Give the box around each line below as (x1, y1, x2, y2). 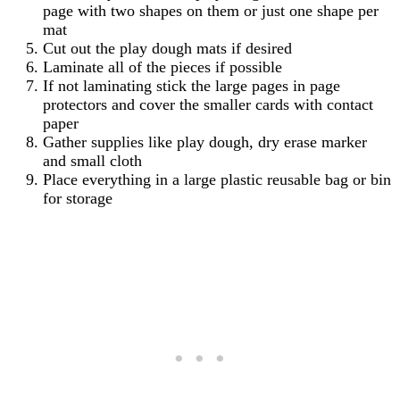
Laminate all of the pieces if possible (43, 58, 282, 77)
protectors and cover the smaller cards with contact (43, 96, 373, 114)
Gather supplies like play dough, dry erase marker (43, 133, 367, 152)
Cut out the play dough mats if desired (43, 39, 292, 58)
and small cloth (43, 152, 142, 171)
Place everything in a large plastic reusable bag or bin (43, 171, 391, 189)
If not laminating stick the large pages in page (43, 77, 340, 96)
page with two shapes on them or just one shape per (43, 2, 379, 21)
